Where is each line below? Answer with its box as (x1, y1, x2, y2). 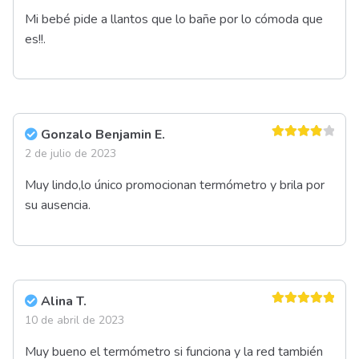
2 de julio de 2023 (25, 146, 116, 162)
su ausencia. (25, 196, 91, 215)
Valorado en (272, 308, 326, 320)
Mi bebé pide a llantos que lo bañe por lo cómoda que (25, 10, 323, 28)
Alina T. (41, 292, 87, 310)
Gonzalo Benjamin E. (41, 126, 165, 144)
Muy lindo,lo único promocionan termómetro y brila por (25, 176, 325, 195)
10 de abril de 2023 (25, 312, 124, 328)
